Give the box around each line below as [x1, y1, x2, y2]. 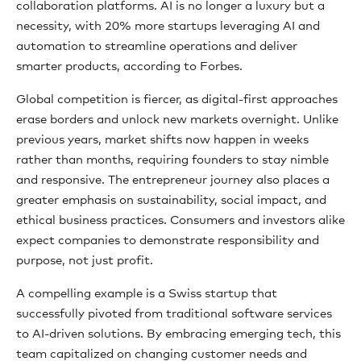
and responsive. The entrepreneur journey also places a [16, 174, 330, 186]
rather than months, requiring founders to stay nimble [16, 154, 329, 166]
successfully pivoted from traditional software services [16, 308, 332, 320]
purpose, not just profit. [16, 255, 153, 267]
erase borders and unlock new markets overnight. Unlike [16, 114, 338, 126]
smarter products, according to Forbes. [16, 60, 243, 73]
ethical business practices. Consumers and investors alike [16, 214, 345, 226]
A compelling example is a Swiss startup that [16, 288, 277, 300]
